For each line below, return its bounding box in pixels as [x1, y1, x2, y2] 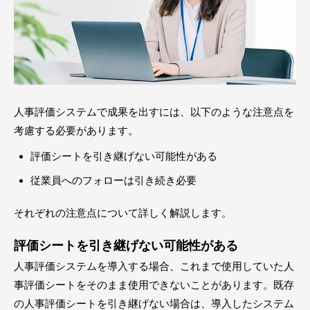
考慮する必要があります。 [14, 125, 138, 137]
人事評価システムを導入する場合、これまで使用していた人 [14, 259, 294, 272]
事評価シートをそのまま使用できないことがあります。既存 [14, 278, 294, 291]
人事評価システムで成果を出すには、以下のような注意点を [14, 106, 294, 118]
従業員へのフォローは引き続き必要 [30, 174, 197, 186]
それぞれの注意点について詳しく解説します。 [14, 206, 232, 219]
